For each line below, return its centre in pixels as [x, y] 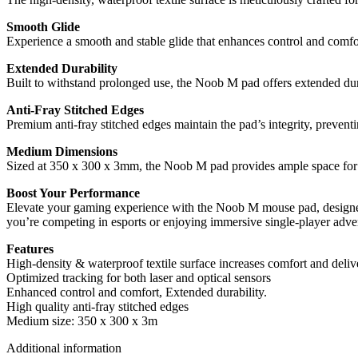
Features [30, 249]
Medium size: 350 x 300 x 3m [82, 320]
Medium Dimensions [62, 151]
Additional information [64, 348]
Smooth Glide [43, 26]
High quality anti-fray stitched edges [97, 306]
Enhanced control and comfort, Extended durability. [137, 292]
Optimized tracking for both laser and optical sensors [139, 277]
